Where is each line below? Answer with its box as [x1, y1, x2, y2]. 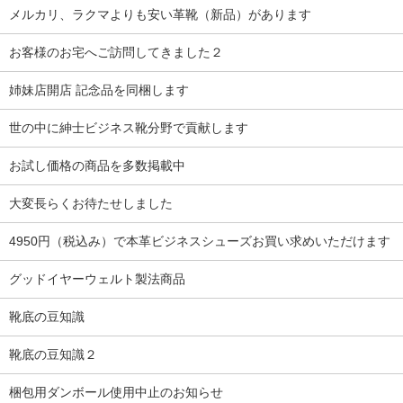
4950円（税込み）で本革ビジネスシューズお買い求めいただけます [9, 233, 390, 248]
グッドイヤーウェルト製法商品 [9, 271, 185, 286]
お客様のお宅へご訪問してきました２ [9, 44, 223, 59]
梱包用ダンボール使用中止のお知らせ [9, 384, 223, 399]
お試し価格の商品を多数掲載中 [9, 157, 185, 173]
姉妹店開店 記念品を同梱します [9, 82, 189, 97]
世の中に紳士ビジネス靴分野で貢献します [9, 120, 248, 135]
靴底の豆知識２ [9, 346, 97, 362]
